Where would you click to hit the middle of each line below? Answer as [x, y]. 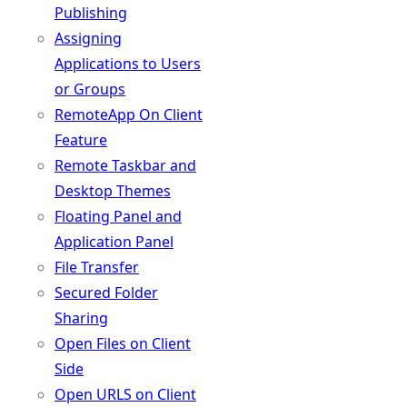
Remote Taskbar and [125, 165]
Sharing [81, 318]
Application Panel [114, 242]
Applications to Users [128, 64]
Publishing [91, 13]
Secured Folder [106, 293]
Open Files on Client [123, 343]
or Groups [90, 89]
